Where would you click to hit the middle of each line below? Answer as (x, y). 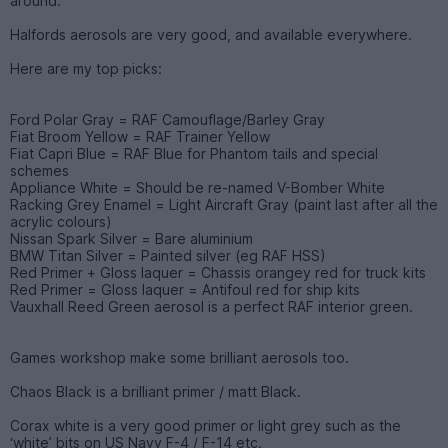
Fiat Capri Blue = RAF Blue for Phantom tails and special (194, 153)
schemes (39, 170)
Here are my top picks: (86, 68)
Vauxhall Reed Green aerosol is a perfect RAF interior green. (211, 306)
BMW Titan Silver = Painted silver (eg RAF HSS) (168, 255)
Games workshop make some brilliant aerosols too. (179, 357)
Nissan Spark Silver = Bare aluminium (131, 238)
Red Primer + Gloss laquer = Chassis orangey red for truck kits (218, 272)
